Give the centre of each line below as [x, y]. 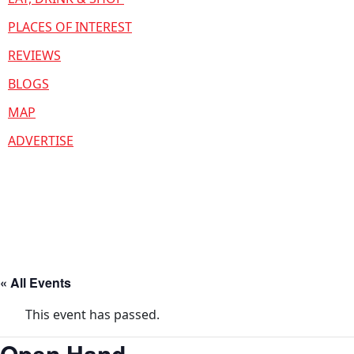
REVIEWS [34, 55]
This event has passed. [92, 314]
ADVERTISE [41, 141]
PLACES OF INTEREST [70, 27]
